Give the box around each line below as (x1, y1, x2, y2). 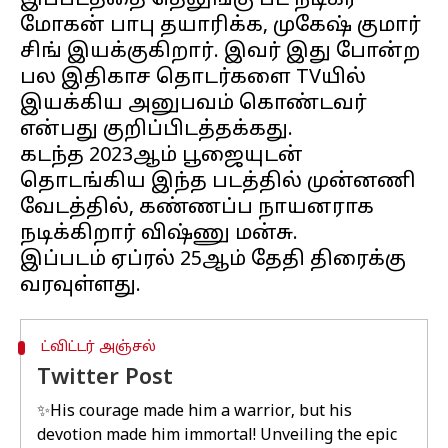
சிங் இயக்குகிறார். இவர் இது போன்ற (20, 40, 420, 64)
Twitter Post (37, 365, 173, 392)
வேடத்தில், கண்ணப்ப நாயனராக (20, 196, 374, 220)
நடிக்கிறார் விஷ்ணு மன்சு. (20, 222, 298, 246)
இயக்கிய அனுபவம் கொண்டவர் (20, 92, 367, 116)
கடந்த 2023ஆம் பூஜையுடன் (20, 144, 303, 168)
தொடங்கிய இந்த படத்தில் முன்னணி (20, 170, 416, 194)
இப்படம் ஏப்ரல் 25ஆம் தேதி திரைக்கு (20, 248, 406, 272)
